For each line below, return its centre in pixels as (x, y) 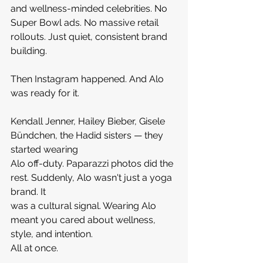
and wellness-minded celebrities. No (90, 8)
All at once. (34, 248)
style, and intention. (53, 234)
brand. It (29, 191)
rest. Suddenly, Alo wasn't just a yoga (92, 177)
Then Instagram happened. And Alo (88, 79)
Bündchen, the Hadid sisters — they (88, 135)
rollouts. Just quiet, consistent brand (90, 36)
